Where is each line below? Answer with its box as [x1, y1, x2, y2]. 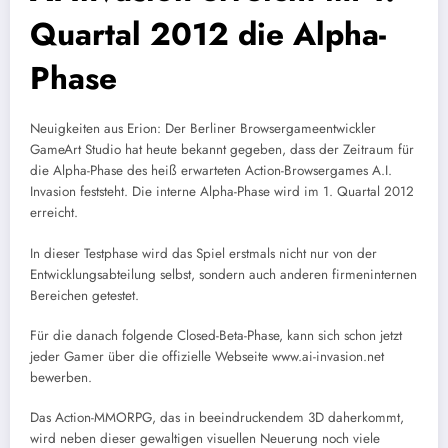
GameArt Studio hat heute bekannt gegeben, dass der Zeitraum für [30, 140, 414, 160]
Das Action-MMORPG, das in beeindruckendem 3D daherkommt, [30, 407, 404, 427]
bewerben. [30, 367, 92, 387]
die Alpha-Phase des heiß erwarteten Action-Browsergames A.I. [30, 161, 392, 181]
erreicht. [30, 203, 78, 223]
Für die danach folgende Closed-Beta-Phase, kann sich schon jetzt [30, 325, 402, 345]
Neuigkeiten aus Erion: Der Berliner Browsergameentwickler [30, 119, 376, 139]
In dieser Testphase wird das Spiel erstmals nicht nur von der [30, 243, 377, 263]
